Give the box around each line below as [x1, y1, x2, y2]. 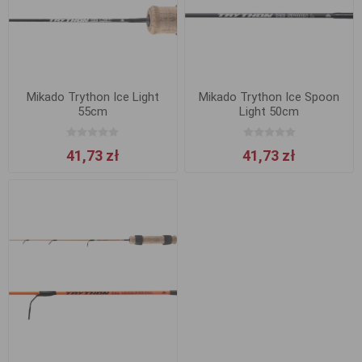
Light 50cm [239, 103, 300, 119]
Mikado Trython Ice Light [26, 89, 159, 104]
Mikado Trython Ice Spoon [199, 89, 340, 104]
